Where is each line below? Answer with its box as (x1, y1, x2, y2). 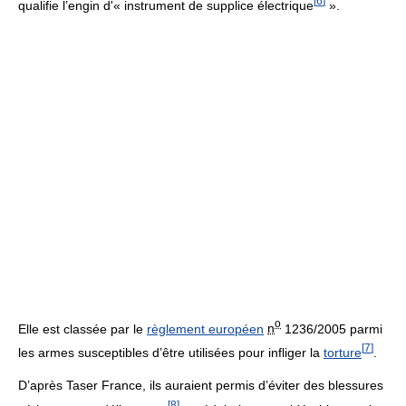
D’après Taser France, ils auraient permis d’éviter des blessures (18, 377, 383, 392)
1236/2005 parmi (281, 321, 382, 336)
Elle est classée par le (18, 321, 147, 336)
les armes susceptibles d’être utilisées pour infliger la (18, 344, 324, 360)
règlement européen (147, 321, 264, 336)
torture (324, 344, 362, 360)
